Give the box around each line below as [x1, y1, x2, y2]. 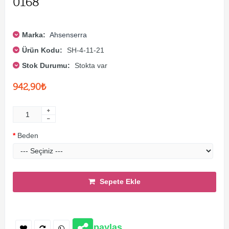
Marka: [22, 30, 45, 39]
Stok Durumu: [22, 61, 70, 70]
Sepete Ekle [100, 177, 141, 186]
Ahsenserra [50, 30, 87, 39]
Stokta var [75, 61, 107, 70]
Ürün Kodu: [22, 45, 62, 54]
